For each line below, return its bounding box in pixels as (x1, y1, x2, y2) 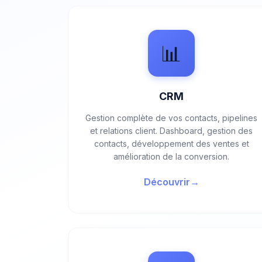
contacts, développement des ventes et (94, 139, 249, 149)
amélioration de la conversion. (113, 151, 230, 161)
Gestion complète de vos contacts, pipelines (85, 113, 258, 123)
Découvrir (143, 176, 190, 188)
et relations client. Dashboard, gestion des (90, 126, 253, 136)
